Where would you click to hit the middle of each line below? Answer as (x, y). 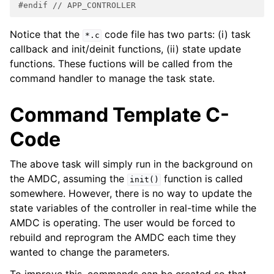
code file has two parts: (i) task (176, 35)
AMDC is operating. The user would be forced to (123, 223)
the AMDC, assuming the (68, 179)
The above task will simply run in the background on (131, 164)
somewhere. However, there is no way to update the (131, 194)
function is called (202, 179)
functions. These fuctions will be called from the (121, 64)
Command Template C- (120, 115)
